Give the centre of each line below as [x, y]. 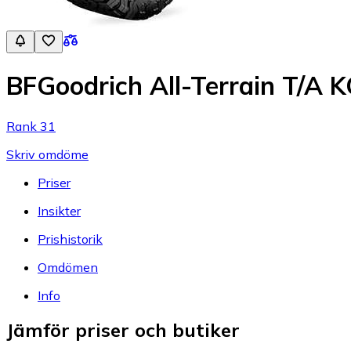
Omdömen [68, 267]
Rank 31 [31, 126]
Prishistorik [70, 239]
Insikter [59, 210]
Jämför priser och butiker [123, 330]
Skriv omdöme [47, 154]
